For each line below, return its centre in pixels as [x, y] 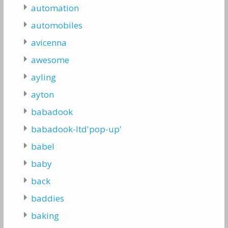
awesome [50, 60]
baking [45, 215]
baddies [47, 198]
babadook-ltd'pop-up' [76, 129]
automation [55, 8]
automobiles [56, 25]
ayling [43, 77]
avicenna [49, 42]
